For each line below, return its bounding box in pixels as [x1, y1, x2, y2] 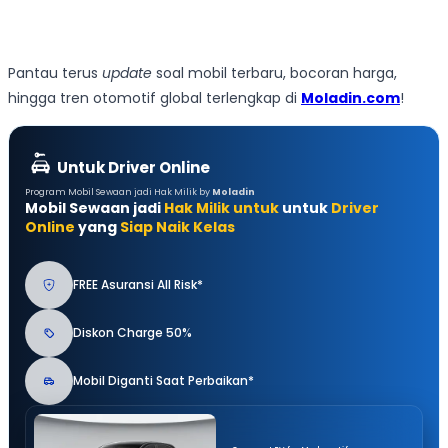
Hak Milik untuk [164, 197, 279, 218]
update [102, 62, 152, 83]
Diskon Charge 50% [73, 323, 192, 341]
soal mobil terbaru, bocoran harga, [152, 62, 397, 83]
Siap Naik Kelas [120, 216, 235, 237]
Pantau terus [8, 62, 102, 83]
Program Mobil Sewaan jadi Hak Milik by [25, 185, 212, 198]
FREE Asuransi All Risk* [73, 275, 203, 293]
